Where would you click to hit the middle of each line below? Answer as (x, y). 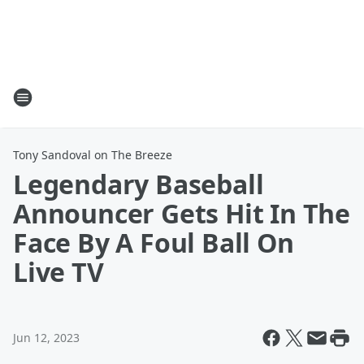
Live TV (58, 272)
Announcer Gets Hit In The (182, 213)
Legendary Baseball (139, 184)
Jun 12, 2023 (46, 338)
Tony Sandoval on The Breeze (93, 155)
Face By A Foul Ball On (154, 243)
